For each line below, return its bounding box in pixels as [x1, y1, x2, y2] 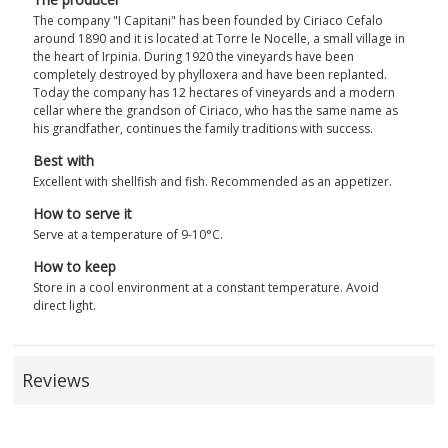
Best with [33, 151, 95, 171]
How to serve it [33, 204, 133, 224]
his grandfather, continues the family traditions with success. [33, 120, 374, 138]
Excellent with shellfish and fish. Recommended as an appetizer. [33, 173, 393, 191]
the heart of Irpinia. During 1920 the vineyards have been [33, 48, 355, 66]
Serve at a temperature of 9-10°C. [33, 226, 224, 244]
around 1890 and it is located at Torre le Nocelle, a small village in [33, 30, 406, 48]
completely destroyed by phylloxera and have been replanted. [33, 66, 388, 84]
